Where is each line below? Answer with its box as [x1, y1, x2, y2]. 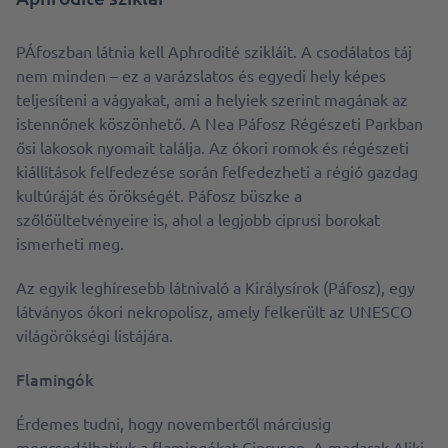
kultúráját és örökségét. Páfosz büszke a [16, 185, 302, 206]
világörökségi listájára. [16, 325, 173, 346]
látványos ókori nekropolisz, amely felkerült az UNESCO [16, 301, 412, 322]
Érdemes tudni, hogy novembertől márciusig [16, 413, 331, 434]
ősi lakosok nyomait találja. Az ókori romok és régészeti [16, 137, 409, 158]
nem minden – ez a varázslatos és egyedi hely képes [16, 65, 386, 86]
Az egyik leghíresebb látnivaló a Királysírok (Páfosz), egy [16, 277, 415, 298]
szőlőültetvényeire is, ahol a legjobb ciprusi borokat [16, 209, 380, 230]
